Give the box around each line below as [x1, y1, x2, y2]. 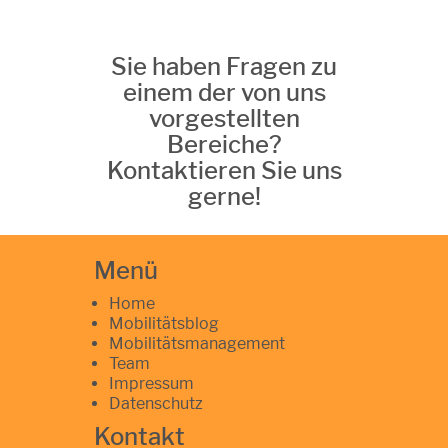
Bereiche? [166, 129, 282, 159]
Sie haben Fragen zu [111, 51, 337, 81]
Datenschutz [109, 393, 203, 413]
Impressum [109, 373, 194, 393]
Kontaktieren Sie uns [106, 155, 342, 185]
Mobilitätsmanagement [109, 333, 285, 353]
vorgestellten [148, 103, 300, 133]
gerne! [187, 181, 261, 211]
